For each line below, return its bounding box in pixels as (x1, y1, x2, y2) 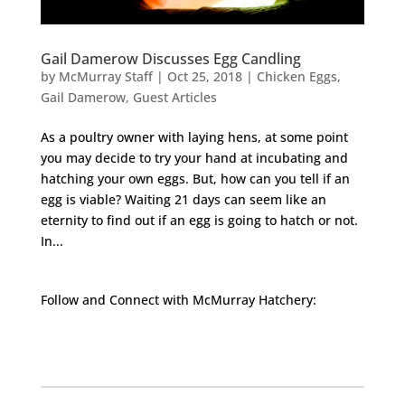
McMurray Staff (58, 67, 153, 85)
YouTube (126, 331, 218, 362)
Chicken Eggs (256, 67, 337, 85)
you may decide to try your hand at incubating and (40, 148, 348, 166)
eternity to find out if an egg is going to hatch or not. (40, 211, 358, 229)
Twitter (82, 331, 155, 362)
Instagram (61, 331, 167, 362)
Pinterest (104, 331, 199, 362)
